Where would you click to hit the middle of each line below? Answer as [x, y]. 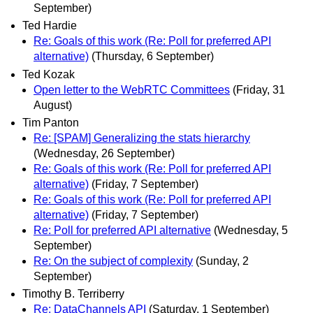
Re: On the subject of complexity [113, 261]
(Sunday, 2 [222, 261]
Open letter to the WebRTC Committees [132, 89]
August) [53, 105]
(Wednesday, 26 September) [104, 153]
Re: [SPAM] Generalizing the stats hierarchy [142, 138]
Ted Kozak [49, 74]
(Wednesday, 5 [251, 230]
